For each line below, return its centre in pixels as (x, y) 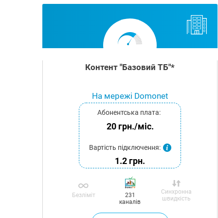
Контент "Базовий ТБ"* (130, 67)
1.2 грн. (130, 161)
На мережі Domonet (130, 96)
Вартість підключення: (125, 147)
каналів (130, 202)
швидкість (176, 198)
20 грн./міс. (130, 126)
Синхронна (176, 191)
